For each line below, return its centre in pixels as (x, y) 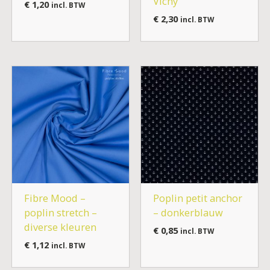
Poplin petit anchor (197, 198)
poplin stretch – (60, 212)
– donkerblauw (188, 212)
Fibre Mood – (55, 198)
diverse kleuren (60, 227)
